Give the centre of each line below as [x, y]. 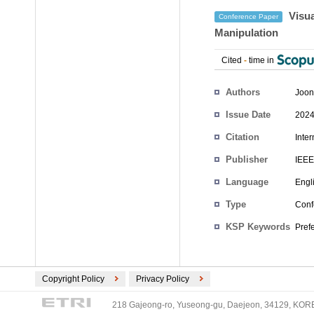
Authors [243, 92]
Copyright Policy [73, 279]
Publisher [247, 159]
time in [261, 60]
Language [247, 182]
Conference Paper [248, 17]
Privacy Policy [163, 279]
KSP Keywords [258, 227]
